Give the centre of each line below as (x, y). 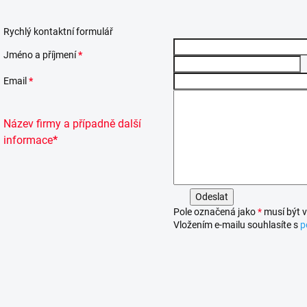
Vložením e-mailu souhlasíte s (237, 224)
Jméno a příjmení (41, 54)
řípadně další (110, 123)
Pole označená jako (216, 211)
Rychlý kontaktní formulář (59, 31)
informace (28, 140)
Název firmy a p (41, 123)
